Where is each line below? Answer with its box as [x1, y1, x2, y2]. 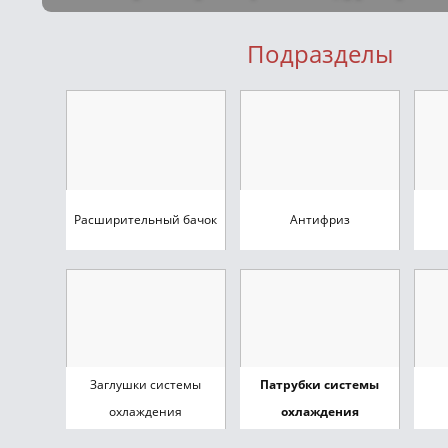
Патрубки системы [260, 375, 379, 393]
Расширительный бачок [74, 210, 218, 228]
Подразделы [247, 37, 393, 70]
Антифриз [289, 210, 350, 228]
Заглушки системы [90, 375, 202, 393]
